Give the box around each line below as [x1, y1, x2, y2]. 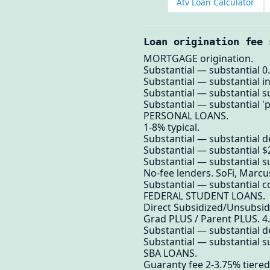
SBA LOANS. [143, 246, 197, 260]
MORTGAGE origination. [143, 51, 253, 65]
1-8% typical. [143, 120, 199, 134]
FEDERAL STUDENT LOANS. [143, 189, 265, 202]
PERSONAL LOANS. [143, 108, 228, 122]
